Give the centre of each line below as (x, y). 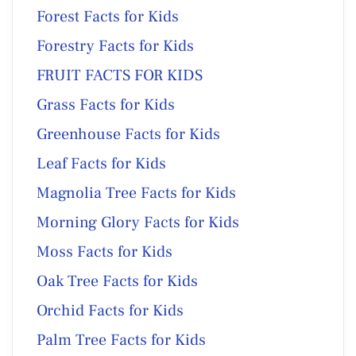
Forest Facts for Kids (108, 16)
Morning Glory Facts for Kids (138, 222)
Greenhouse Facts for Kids (128, 134)
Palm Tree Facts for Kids (121, 340)
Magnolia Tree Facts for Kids (136, 193)
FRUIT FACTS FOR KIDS (120, 75)
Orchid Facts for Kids (110, 310)
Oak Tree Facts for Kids (117, 281)
